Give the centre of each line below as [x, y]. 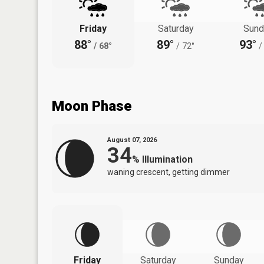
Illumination [167, 159]
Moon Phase [92, 106]
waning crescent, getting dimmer [169, 172]
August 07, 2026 [132, 140]
